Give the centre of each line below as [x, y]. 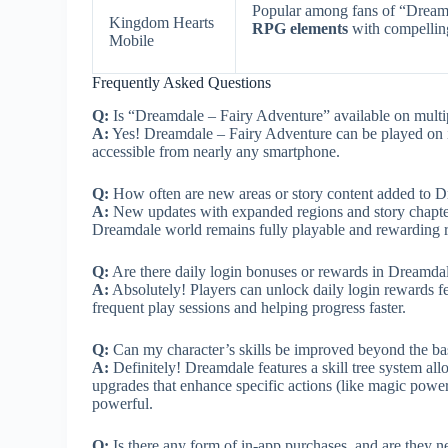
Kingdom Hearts [162, 22]
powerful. [123, 403]
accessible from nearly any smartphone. [216, 151]
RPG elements [300, 28]
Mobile [132, 40]
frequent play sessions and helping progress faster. [249, 307]
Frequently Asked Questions [182, 82]
